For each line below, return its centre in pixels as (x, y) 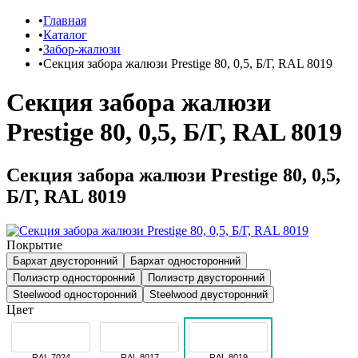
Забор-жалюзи (82, 49)
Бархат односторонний (185, 261)
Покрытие (34, 245)
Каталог (65, 35)
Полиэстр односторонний (74, 277)
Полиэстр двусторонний (206, 277)
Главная (65, 20)
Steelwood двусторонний (209, 294)
